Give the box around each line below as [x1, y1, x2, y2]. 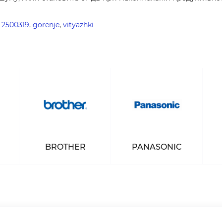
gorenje [33, 20, 59, 29]
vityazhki [63, 20, 94, 29]
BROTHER [45, 142, 86, 152]
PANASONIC [132, 142, 182, 152]
